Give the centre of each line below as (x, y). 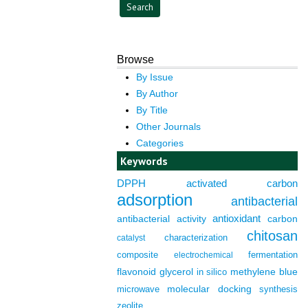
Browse (136, 59)
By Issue (155, 77)
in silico (212, 272)
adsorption (155, 200)
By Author (157, 93)
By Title (152, 110)
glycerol (176, 272)
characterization (196, 238)
